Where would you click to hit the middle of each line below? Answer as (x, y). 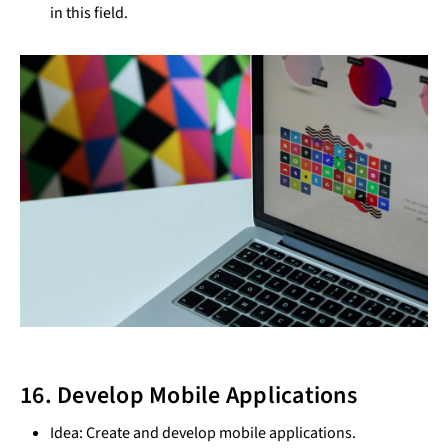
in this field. (89, 13)
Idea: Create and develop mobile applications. (203, 433)
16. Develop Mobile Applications (188, 396)
